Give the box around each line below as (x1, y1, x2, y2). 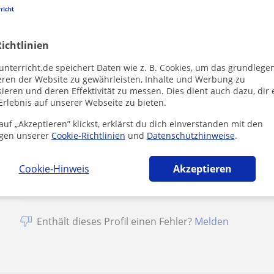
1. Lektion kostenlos (54, 24, 154, 38)
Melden (194, 215, 229, 228)
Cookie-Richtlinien (51, 130, 125, 141)
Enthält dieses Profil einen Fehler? (37, 215, 195, 228)
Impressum (228, 116, 267, 127)
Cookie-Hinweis (18, 162, 89, 176)
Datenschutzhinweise (146, 130, 235, 141)
